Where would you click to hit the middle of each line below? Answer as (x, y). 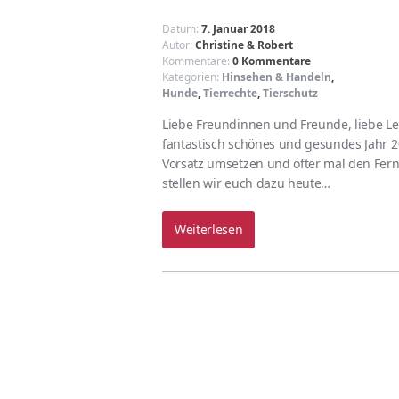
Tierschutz (290, 93)
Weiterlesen (209, 229)
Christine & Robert (244, 45)
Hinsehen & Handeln (277, 77)
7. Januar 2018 (238, 29)
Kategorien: (192, 77)
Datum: (182, 29)
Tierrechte (230, 93)
